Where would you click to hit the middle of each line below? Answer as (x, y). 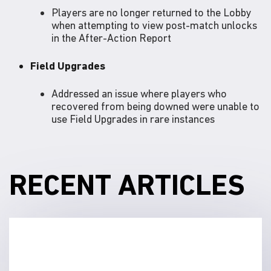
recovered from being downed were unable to (155, 106)
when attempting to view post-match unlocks (154, 25)
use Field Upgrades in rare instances (133, 119)
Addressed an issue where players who (139, 94)
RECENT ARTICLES (127, 185)
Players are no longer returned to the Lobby (152, 13)
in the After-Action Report (111, 38)
